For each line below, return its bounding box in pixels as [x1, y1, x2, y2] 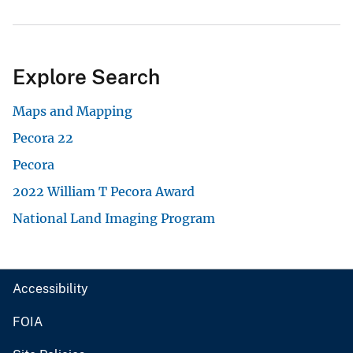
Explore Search [13, 64, 160, 89]
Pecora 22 [13, 129, 73, 146]
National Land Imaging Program [13, 210, 215, 226]
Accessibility [13, 281, 88, 296]
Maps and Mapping [13, 102, 132, 119]
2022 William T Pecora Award [13, 183, 195, 199]
